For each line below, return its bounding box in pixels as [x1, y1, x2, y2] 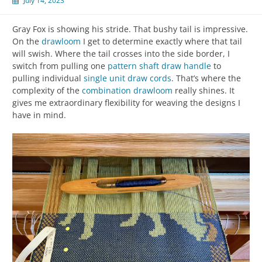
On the [12, 35, 42, 47]
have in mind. [12, 109, 66, 120]
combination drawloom [82, 84, 173, 96]
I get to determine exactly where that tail [81, 35, 242, 47]
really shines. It [173, 84, 235, 96]
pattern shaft [108, 60, 159, 71]
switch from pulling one [12, 60, 108, 71]
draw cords [127, 72, 171, 84]
